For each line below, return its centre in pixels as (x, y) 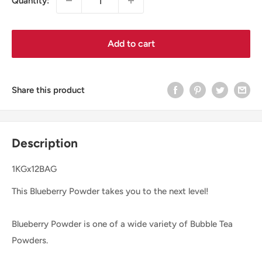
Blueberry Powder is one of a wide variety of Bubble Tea (122, 224)
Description (45, 143)
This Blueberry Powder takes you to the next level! (110, 192)
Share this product (48, 90)
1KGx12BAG (34, 169)
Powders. (31, 241)
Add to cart (131, 44)
